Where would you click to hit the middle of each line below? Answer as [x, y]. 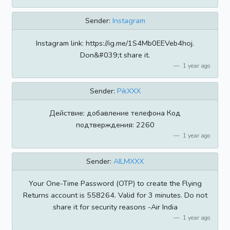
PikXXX [129, 91]
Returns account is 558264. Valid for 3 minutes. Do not [115, 195]
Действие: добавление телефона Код [115, 113]
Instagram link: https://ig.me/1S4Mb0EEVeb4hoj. [115, 43]
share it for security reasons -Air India [115, 207]
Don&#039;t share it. [115, 55]
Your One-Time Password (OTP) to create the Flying [115, 184]
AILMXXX [129, 161]
